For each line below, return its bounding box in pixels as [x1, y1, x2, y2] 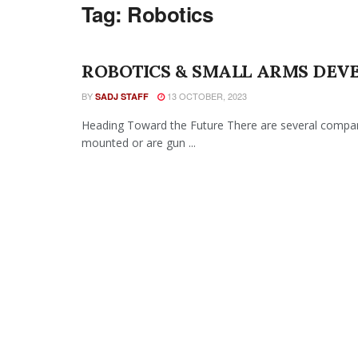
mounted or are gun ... [82, 135, 196, 150]
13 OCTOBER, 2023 [165, 89, 247, 102]
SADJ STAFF [95, 90, 149, 102]
